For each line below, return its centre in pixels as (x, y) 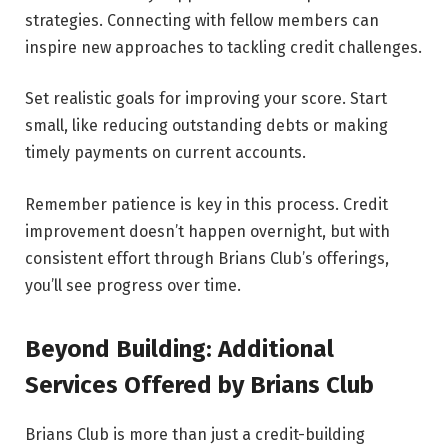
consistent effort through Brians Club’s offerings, (207, 259)
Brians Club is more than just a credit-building (195, 435)
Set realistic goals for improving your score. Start (206, 99)
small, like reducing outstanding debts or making (206, 126)
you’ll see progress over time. (133, 286)
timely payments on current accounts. (165, 153)
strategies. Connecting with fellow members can (202, 20)
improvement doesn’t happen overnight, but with (207, 232)
